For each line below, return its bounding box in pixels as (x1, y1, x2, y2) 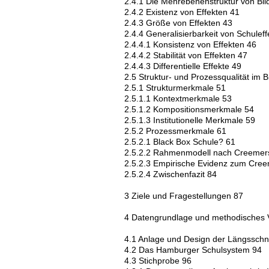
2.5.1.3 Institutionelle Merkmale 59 (124, 115, 255, 125)
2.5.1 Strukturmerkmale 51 (124, 83, 226, 92)
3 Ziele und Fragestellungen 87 (124, 191, 243, 201)
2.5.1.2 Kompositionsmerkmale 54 (124, 104, 254, 114)
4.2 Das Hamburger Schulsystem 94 (124, 245, 262, 255)
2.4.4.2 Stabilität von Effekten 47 (124, 50, 247, 60)
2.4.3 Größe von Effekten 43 (124, 18, 232, 28)
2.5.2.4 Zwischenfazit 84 (124, 169, 217, 179)
